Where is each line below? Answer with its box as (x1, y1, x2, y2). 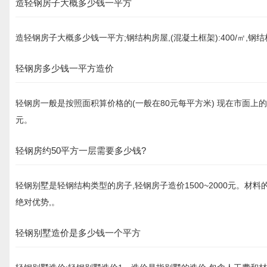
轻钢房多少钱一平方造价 (15, 63, 114, 73)
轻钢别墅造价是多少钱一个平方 (15, 228, 141, 238)
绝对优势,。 (15, 197, 60, 207)
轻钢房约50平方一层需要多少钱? (15, 145, 146, 156)
